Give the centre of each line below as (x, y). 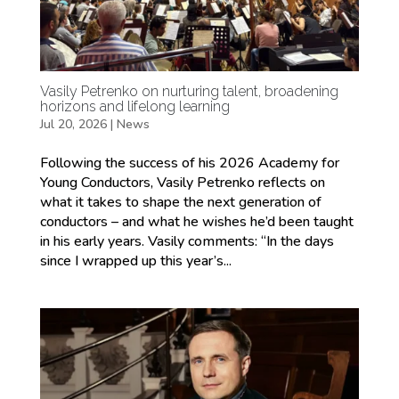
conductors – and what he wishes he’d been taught (196, 221)
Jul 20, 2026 (73, 124)
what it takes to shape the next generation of (180, 202)
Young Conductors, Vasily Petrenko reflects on (182, 182)
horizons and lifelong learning (134, 107)
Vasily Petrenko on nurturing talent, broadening (189, 92)
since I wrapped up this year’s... (135, 261)
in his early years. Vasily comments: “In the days (187, 241)
